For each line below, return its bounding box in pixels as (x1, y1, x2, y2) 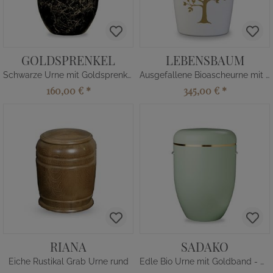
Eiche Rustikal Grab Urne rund (8, 257, 129, 266)
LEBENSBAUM (165, 52, 244, 68)
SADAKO (181, 238, 229, 255)
